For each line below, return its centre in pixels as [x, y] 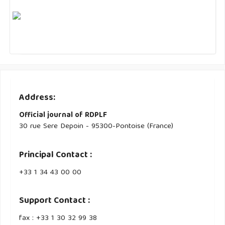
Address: [37, 98]
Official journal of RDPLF [63, 116]
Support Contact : [55, 201]
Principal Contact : [56, 155]
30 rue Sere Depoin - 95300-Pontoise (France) [96, 127]
